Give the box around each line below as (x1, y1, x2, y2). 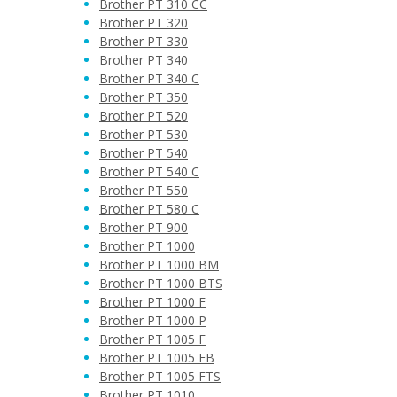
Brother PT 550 (99, 182, 188, 198)
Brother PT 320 (99, 14, 188, 31)
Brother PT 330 (99, 33, 188, 50)
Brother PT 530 (99, 126, 188, 143)
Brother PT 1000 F (99, 293, 206, 310)
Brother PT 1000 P (99, 312, 206, 329)
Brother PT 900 (99, 219, 188, 236)
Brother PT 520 (99, 107, 188, 124)
